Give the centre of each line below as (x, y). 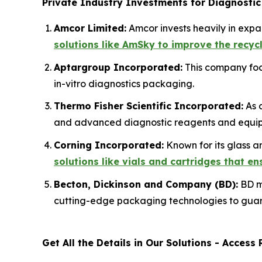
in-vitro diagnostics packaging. (124, 83)
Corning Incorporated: (109, 145)
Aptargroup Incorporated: (118, 67)
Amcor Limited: (90, 28)
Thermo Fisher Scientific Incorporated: (149, 106)
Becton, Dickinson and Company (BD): (146, 184)
